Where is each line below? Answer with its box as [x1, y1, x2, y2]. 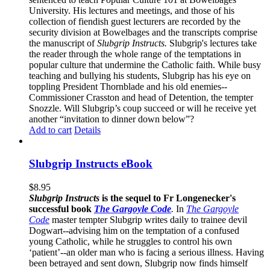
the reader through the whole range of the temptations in [29, 48, 241, 59]
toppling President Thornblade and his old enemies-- [29, 81, 227, 92]
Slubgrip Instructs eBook [29, 157, 152, 171]
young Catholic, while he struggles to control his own [29, 236, 232, 246]
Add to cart [29, 124, 72, 135]
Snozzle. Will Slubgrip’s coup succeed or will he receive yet [29, 102, 256, 113]
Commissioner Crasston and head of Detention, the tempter [29, 92, 253, 102]
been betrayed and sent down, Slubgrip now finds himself [29, 258, 248, 268]
